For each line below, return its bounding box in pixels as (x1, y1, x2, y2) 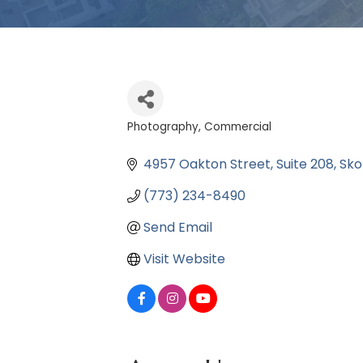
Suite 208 (276, 155, 334, 174)
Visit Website (143, 250, 225, 269)
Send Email (143, 218, 212, 237)
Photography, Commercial (127, 119, 271, 135)
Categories (126, 130, 211, 152)
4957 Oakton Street (143, 155, 271, 174)
